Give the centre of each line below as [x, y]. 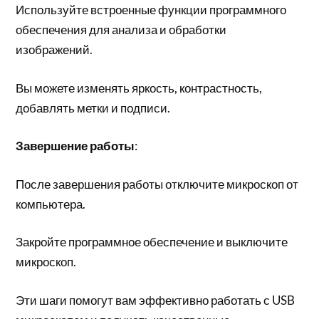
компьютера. [51, 204]
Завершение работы [75, 146]
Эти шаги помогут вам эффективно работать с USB [156, 300]
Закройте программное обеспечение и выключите [152, 242]
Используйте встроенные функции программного [151, 10]
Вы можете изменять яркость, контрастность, [139, 88]
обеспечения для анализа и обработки [121, 30]
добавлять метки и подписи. [93, 108]
